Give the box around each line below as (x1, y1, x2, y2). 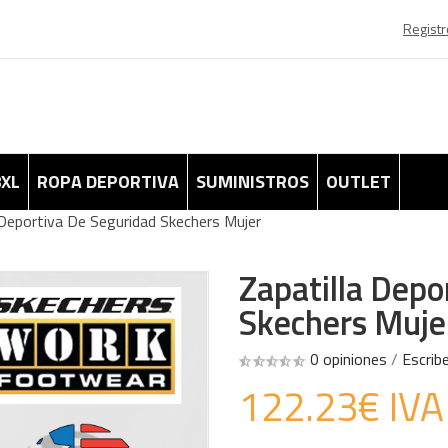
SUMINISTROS (196, 168, 309, 195)
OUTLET (326, 168, 391, 195)
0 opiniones (310, 347, 387, 371)
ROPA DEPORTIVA (37, 168, 179, 195)
